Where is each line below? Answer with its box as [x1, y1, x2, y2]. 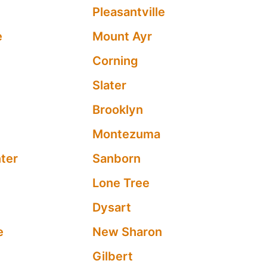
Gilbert [92, 249, 133, 263]
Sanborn [92, 151, 141, 166]
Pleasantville [92, 5, 166, 19]
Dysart [92, 200, 132, 215]
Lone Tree [92, 176, 150, 190]
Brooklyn [92, 103, 144, 117]
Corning [92, 54, 139, 68]
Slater [92, 78, 127, 92]
